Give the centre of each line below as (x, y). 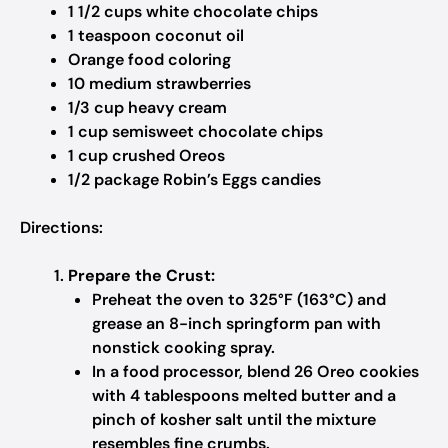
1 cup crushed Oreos (146, 155)
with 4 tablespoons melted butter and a (244, 395)
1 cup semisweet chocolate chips (195, 131)
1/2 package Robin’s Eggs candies (194, 179)
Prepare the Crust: (141, 275)
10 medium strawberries (159, 83)
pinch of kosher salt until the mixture (234, 419)
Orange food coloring (149, 59)
